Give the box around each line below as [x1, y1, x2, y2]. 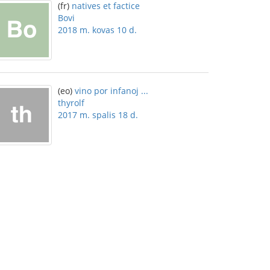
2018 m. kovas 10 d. [58, 24, 137, 36]
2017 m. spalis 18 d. [58, 109, 138, 121]
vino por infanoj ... [75, 85, 148, 96]
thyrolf [58, 97, 84, 108]
